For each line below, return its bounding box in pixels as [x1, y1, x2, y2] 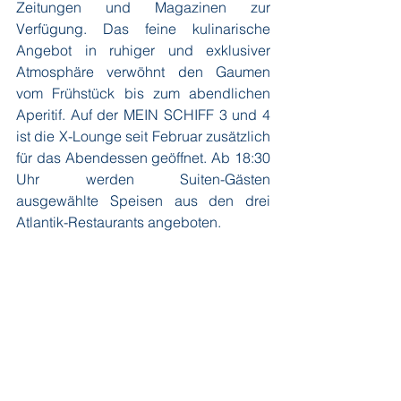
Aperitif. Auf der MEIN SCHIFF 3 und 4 [16, 106, 270, 124]
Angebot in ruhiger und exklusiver [16, 41, 270, 59]
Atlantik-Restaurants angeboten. [16, 213, 221, 231]
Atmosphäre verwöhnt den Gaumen [16, 63, 270, 81]
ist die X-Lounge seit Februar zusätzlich [16, 127, 270, 145]
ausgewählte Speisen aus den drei [16, 192, 270, 209]
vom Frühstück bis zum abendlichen [16, 84, 270, 102]
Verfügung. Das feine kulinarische [16, 20, 270, 38]
